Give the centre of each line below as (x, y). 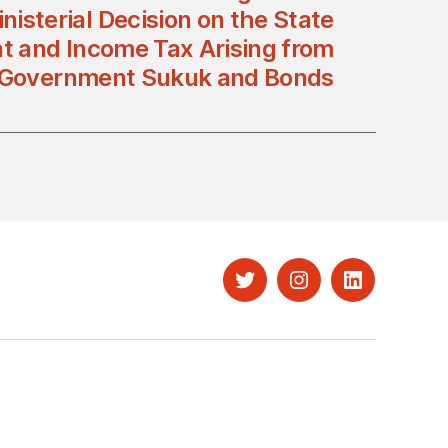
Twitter (272, 291)
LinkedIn (385, 291)
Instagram (338, 291)
